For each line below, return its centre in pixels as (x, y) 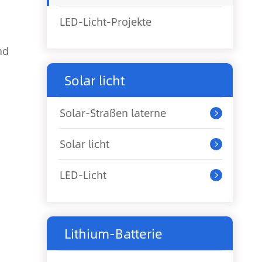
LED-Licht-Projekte (106, 22)
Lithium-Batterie (113, 233)
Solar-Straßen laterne (113, 113)
